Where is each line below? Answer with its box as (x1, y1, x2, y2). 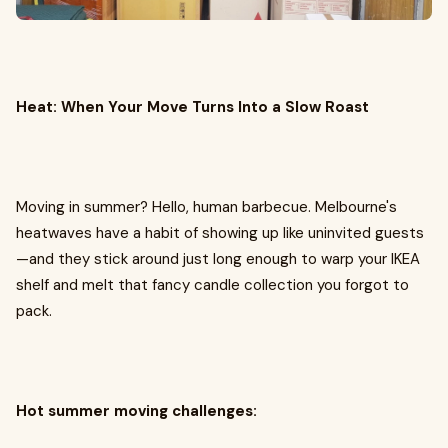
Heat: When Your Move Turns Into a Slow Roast (16, 96, 369, 117)
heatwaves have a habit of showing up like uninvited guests (16, 222, 424, 243)
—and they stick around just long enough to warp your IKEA (16, 248, 420, 269)
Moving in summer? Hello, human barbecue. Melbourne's (16, 196, 397, 217)
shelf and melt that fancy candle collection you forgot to (16, 274, 409, 295)
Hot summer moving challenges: (16, 400, 257, 421)
